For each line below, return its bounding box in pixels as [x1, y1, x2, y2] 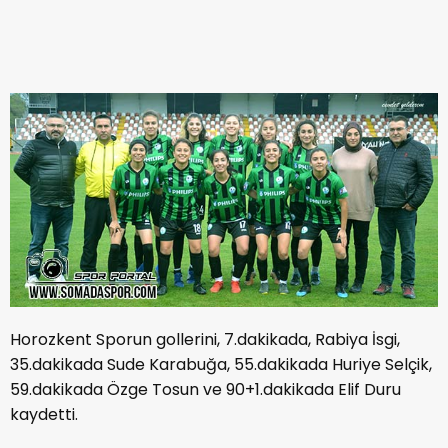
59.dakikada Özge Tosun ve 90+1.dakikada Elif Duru [10, 377, 401, 401]
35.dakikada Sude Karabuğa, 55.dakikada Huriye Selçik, [10, 352, 432, 376]
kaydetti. [10, 402, 78, 426]
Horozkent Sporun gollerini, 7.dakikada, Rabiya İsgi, [10, 327, 400, 351]
